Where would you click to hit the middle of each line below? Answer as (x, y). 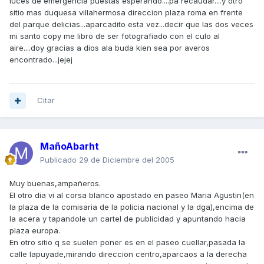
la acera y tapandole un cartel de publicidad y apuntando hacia (128, 219)
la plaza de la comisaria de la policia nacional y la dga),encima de (132, 207)
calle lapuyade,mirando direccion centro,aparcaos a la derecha (128, 254)
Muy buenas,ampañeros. (55, 184)
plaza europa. (35, 231)
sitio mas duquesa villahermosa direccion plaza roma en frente (126, 13)
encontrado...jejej (41, 60)
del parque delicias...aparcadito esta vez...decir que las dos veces (131, 24)
